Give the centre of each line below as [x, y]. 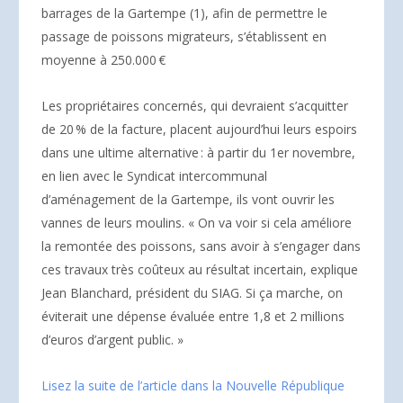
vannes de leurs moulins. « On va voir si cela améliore [197, 222]
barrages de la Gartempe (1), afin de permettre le [184, 13]
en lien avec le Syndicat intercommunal [154, 175]
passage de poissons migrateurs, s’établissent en [184, 36]
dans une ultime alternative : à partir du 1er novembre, [198, 152]
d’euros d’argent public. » [112, 339]
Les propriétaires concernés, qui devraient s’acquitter [195, 105]
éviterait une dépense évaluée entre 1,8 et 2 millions [193, 316]
